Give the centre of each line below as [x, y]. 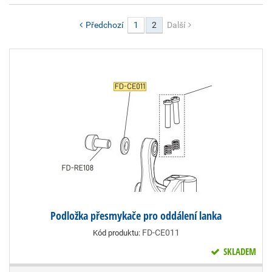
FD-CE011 [161, 233]
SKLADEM [239, 251]
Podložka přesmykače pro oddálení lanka [136, 216]
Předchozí [104, 25]
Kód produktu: [117, 233]
